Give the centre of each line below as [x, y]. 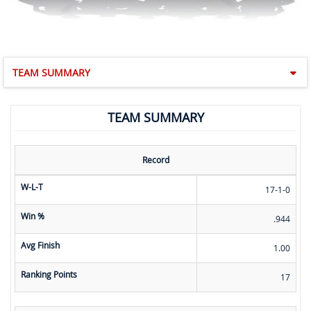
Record [155, 160]
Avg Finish [40, 245]
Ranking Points [49, 275]
